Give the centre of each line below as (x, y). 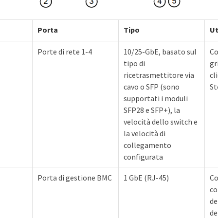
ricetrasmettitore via (159, 75)
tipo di (134, 64)
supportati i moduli (156, 99)
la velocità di (145, 134)
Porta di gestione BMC (75, 178)
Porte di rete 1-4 (65, 52)
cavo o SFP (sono (152, 87)
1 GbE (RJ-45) (146, 178)
